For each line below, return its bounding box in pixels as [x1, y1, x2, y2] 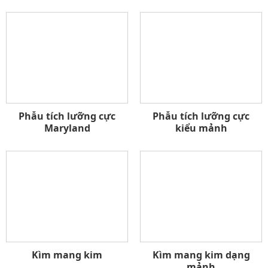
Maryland [44, 121, 90, 135]
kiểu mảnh [175, 121, 227, 135]
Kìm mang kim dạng [152, 248, 250, 262]
